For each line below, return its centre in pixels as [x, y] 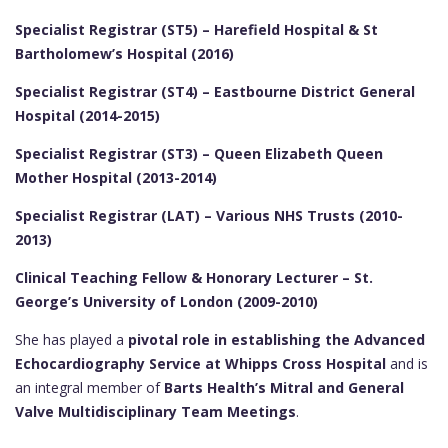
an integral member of [89, 388]
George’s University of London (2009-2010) [166, 302]
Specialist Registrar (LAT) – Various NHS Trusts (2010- [209, 216]
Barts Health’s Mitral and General [284, 388]
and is [407, 364]
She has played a [71, 340]
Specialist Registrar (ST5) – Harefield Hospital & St [196, 30]
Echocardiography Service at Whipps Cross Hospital [200, 364]
